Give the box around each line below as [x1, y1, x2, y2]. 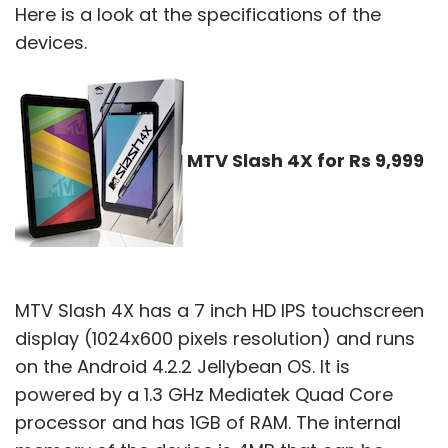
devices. [15, 29, 87, 55]
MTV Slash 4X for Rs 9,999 [187, 147, 424, 173]
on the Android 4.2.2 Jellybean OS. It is [15, 353, 350, 379]
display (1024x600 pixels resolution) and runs [15, 325, 415, 351]
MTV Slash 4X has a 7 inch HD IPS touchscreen [15, 297, 424, 323]
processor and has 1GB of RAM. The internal [15, 409, 401, 435]
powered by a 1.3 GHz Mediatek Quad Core [15, 381, 393, 407]
